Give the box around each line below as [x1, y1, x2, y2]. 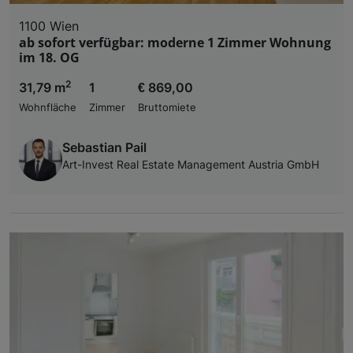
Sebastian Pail [62, 139, 147, 155]
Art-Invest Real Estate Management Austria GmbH [62, 158, 319, 171]
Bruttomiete [138, 101, 196, 113]
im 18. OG [19, 48, 80, 66]
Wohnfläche [19, 101, 76, 113]
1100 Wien [19, 17, 79, 34]
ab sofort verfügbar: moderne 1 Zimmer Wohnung [19, 33, 331, 51]
